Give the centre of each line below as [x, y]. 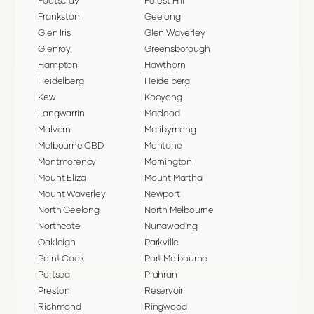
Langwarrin [61, 113]
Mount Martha [173, 178]
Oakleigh [57, 242]
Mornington [169, 162]
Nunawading [171, 226]
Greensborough [177, 49]
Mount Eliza [62, 178]
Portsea [54, 274]
